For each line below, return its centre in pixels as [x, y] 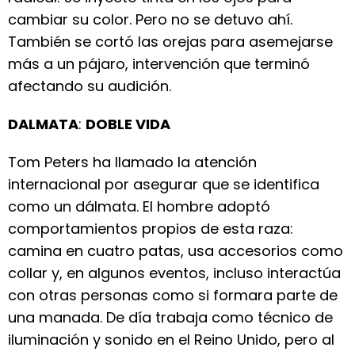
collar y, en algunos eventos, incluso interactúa [174, 273]
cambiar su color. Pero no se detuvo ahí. [150, 19]
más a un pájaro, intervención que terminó [159, 64]
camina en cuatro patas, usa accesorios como [176, 251]
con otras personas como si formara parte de [173, 295]
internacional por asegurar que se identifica [164, 184]
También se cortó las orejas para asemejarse [170, 42]
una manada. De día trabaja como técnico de [170, 317]
